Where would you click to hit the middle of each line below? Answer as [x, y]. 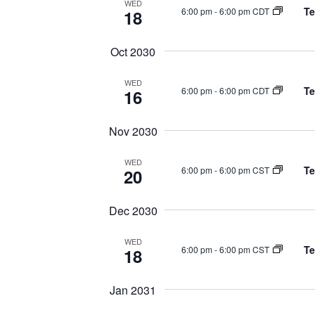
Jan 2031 [133, 290]
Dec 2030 [133, 211]
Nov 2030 [133, 131]
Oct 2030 [133, 52]
